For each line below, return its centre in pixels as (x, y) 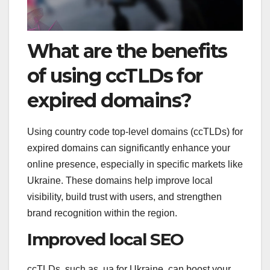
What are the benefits (127, 51)
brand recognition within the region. (102, 213)
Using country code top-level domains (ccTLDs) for (135, 131)
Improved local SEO (105, 240)
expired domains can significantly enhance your (129, 148)
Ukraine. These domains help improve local (120, 180)
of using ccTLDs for (115, 75)
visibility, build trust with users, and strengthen (124, 196)
